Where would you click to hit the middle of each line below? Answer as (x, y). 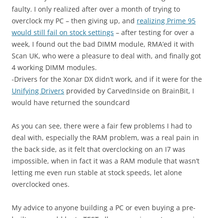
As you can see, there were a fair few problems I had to (102, 126)
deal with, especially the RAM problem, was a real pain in (105, 138)
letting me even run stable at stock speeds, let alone (97, 173)
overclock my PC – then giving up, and (74, 21)
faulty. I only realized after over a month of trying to (96, 9)
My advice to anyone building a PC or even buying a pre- (104, 208)
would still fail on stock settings (63, 33)
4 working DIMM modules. (54, 68)
